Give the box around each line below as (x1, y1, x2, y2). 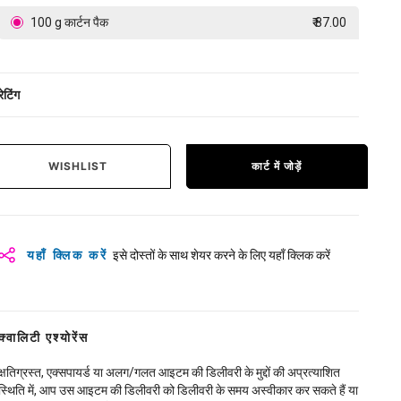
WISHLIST (48, 159, 108, 174)
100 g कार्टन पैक (27, 15, 108, 30)
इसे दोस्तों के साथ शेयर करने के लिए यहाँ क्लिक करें (113, 248, 331, 263)
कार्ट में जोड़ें (252, 159, 303, 174)
